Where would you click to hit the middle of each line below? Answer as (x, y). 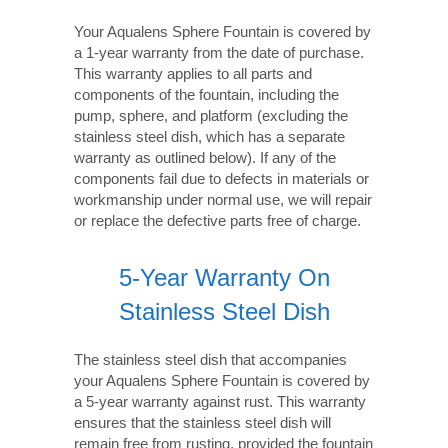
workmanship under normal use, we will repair (223, 199)
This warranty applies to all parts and (193, 73)
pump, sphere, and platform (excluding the (211, 115)
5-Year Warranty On (224, 277)
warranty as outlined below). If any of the (205, 157)
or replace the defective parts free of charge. (217, 220)
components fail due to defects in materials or (221, 178)
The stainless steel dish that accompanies (210, 359)
